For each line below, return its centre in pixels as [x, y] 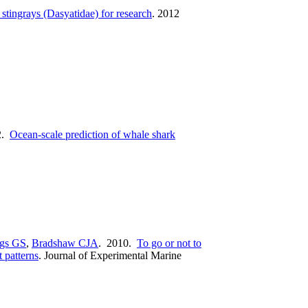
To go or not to [169, 243]
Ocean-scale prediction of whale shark [92, 134]
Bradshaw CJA [65, 243]
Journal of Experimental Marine [113, 255]
